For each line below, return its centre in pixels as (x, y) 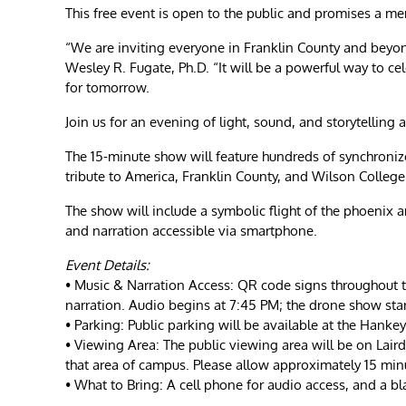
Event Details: (107, 265)
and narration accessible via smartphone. (191, 230)
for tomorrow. (107, 87)
